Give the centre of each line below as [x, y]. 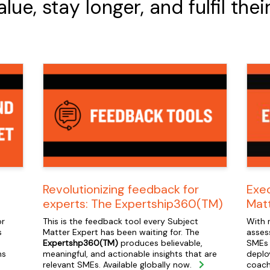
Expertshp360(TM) [80, 243]
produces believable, [160, 243]
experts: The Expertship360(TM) [133, 204]
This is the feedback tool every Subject [121, 221]
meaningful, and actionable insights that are [130, 254]
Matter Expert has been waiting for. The [121, 232]
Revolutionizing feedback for [121, 190]
